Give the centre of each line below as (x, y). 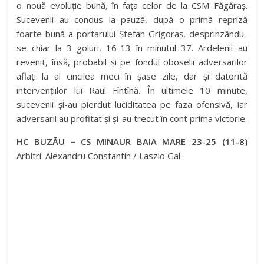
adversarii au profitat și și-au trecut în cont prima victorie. (132, 119)
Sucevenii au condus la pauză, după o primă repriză (132, 20)
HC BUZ (35, 142)
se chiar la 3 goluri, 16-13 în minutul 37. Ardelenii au (132, 48)
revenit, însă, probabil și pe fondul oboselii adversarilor (132, 62)
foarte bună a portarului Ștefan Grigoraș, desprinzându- (132, 34)
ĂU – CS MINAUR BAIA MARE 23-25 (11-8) (150, 142)
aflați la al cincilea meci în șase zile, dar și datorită (132, 76)
